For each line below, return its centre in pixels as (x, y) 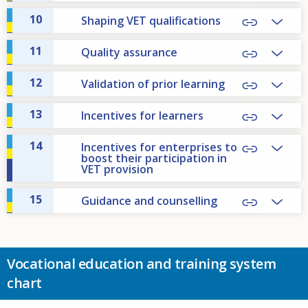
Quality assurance (129, 52)
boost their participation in (154, 158)
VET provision (117, 169)
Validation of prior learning (153, 84)
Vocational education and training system (141, 263)
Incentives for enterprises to (159, 147)
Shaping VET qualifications (151, 20)
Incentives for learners (142, 115)
